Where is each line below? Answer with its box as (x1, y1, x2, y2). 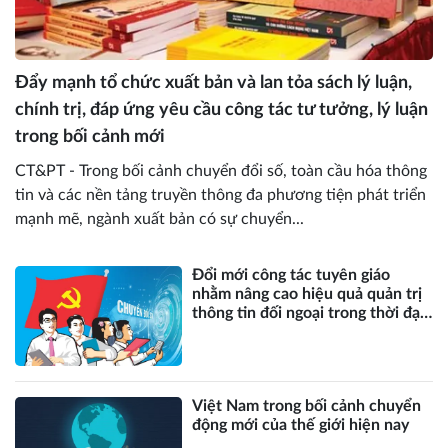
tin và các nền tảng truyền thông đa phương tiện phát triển (15, 187, 426, 204)
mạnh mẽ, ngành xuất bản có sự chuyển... (15, 211, 304, 228)
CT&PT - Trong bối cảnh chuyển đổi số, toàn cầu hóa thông (15, 163, 427, 180)
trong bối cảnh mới (15, 128, 165, 147)
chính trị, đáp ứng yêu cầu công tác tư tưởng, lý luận (15, 101, 428, 120)
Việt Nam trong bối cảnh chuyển (192, 398, 422, 415)
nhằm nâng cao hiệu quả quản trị (192, 286, 423, 303)
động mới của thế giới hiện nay (192, 417, 410, 434)
